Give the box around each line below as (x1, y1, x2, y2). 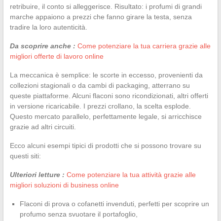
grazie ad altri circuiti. (9, 122, 76, 131)
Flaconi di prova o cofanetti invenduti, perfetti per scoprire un (19, 199, 209, 208)
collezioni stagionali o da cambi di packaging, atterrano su (9, 81, 190, 89)
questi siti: (9, 151, 41, 160)
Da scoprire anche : (9, 41, 75, 50)
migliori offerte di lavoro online (9, 52, 104, 60)
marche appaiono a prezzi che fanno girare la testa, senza (9, 12, 192, 21)
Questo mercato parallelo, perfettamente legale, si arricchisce (9, 112, 202, 120)
